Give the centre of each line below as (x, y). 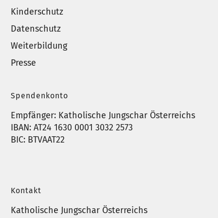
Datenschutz (36, 29)
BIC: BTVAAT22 (38, 140)
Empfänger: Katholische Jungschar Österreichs (103, 116)
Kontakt (26, 191)
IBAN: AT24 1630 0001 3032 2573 (72, 128)
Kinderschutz (37, 12)
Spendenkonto (40, 96)
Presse (24, 63)
